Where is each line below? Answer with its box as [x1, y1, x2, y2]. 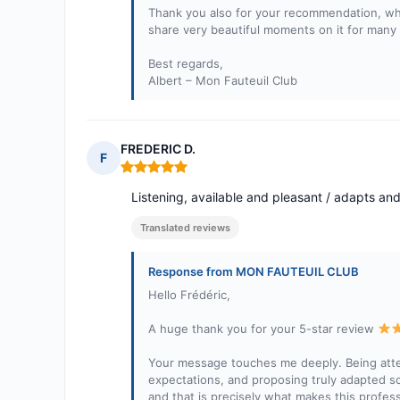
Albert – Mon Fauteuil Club [148, 73, 297, 88]
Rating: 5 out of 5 [120, 165, 227, 183]
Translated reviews [140, 221, 230, 235]
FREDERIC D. [121, 141, 196, 157]
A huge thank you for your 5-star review [148, 321, 378, 337]
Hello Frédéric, [148, 287, 230, 303]
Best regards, [148, 56, 223, 71]
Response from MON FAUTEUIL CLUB [148, 264, 359, 279]
